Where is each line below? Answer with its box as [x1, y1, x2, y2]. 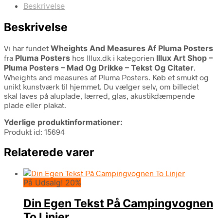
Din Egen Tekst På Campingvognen [23, 197, 213, 211]
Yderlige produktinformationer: [4, 117, 123, 127]
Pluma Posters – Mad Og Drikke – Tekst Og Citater [4, 62, 194, 73]
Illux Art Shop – [156, 53, 213, 63]
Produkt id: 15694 [4, 127, 65, 136]
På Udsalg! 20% [23, 178, 81, 188]
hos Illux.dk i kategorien [70, 53, 156, 62]
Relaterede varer [4, 145, 94, 159]
